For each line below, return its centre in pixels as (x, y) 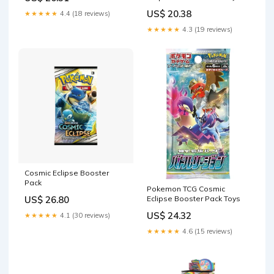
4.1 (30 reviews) (84, 215)
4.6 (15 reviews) (206, 231)
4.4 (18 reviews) (84, 13)
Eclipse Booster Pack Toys (194, 198)
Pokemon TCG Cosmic (186, 188)
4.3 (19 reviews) (206, 29)
